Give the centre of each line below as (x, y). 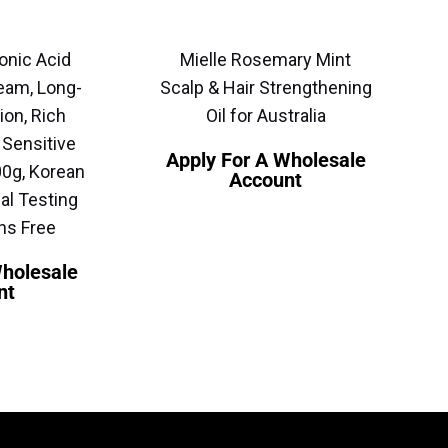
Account (266, 180)
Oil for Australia (265, 116)
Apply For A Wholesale (265, 160)
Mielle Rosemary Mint (266, 60)
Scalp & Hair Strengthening (265, 88)
